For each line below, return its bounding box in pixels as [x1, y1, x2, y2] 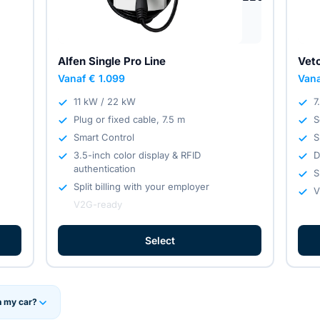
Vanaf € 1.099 [58, 71, 126, 84]
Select [144, 234, 175, 246]
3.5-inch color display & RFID [74, 149, 201, 161]
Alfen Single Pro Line [58, 54, 166, 68]
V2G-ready [74, 198, 123, 210]
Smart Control [74, 131, 135, 143]
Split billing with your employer [74, 180, 210, 192]
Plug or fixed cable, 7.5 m [74, 113, 186, 125]
